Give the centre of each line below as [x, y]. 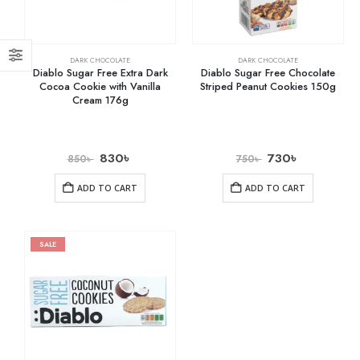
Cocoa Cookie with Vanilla [100, 87]
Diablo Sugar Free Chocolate [268, 73]
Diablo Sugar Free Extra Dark [100, 73]
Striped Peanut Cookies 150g [268, 87]
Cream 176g [100, 100]
